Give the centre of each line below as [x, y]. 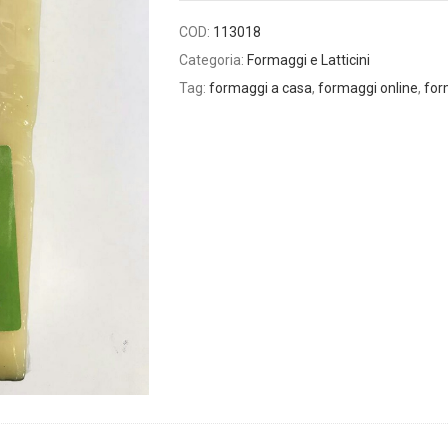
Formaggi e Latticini [308, 60]
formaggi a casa [260, 88]
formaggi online [368, 88]
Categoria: [213, 60]
